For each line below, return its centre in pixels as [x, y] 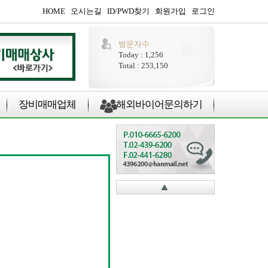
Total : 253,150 [143, 66]
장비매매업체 [47, 104]
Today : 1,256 [141, 55]
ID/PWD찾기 [128, 11]
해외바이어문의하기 [159, 104]
